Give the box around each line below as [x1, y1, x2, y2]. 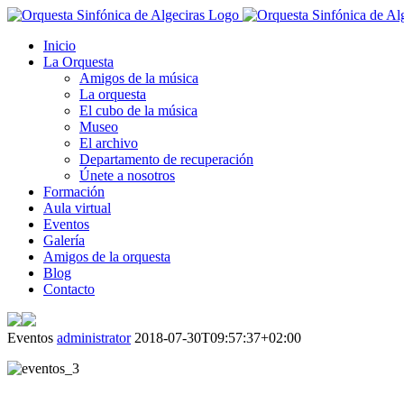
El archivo [79, 135, 138, 151]
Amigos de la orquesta [43, 249, 170, 264]
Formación [43, 184, 105, 199]
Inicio [43, 38, 76, 53]
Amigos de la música [79, 70, 198, 86]
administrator [57, 330, 131, 345]
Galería [43, 233, 85, 248]
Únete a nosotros [79, 168, 175, 183]
